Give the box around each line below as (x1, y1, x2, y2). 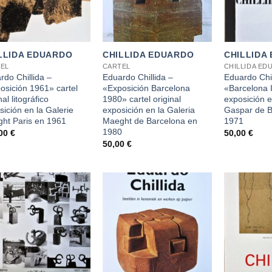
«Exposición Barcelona (102, 83, 190, 93)
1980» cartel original (102, 93, 181, 104)
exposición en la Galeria (102, 104, 195, 115)
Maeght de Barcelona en (102, 115, 197, 126)
